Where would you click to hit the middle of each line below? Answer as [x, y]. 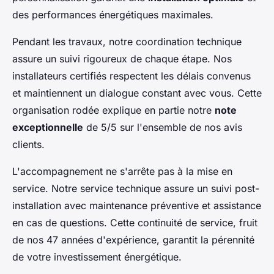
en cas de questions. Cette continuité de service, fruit [135, 222]
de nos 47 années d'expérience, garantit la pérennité [133, 239]
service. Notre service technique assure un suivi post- [136, 188]
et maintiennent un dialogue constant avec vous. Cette [137, 93]
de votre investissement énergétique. [97, 257]
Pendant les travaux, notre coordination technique [127, 41]
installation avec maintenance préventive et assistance [137, 205]
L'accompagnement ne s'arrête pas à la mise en [122, 171]
